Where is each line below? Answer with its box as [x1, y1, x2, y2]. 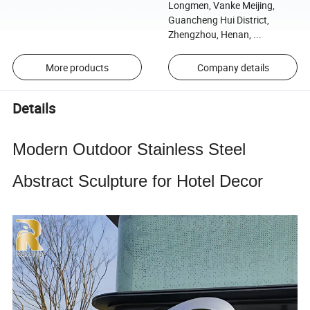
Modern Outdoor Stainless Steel [12, 139, 246, 158]
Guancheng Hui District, [167, 12, 269, 26]
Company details [197, 60, 269, 74]
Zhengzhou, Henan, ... [167, 27, 262, 41]
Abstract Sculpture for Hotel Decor [12, 171, 264, 190]
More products [45, 60, 109, 74]
